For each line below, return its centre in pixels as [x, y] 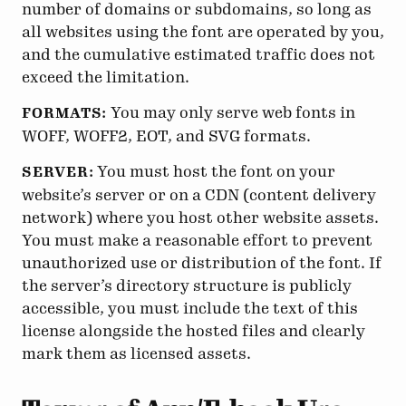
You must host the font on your [215, 171]
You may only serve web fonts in [232, 113]
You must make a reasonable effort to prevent [197, 240]
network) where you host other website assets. [200, 217]
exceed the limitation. [106, 77]
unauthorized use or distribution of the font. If [202, 262]
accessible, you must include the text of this [190, 308]
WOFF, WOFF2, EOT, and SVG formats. [166, 136]
